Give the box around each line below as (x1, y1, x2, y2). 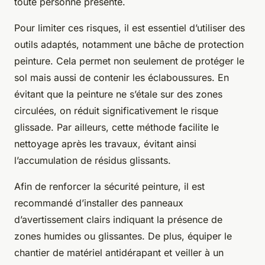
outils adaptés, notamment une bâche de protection (14, 38, 244, 51)
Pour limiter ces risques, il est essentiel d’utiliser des (14, 22, 245, 34)
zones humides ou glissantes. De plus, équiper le (14, 230, 232, 243)
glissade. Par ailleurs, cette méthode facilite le (14, 121, 219, 134)
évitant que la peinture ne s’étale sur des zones (14, 88, 222, 101)
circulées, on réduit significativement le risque (14, 105, 218, 117)
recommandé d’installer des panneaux (14, 197, 183, 209)
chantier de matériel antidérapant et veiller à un (14, 247, 224, 259)
